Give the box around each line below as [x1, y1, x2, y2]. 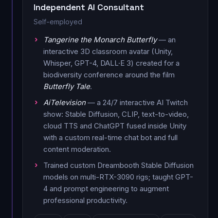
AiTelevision [43, 97, 86, 107]
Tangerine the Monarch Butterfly [43, 35, 157, 44]
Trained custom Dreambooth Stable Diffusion [43, 160, 194, 170]
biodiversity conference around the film [43, 70, 175, 79]
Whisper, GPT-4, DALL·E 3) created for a [43, 58, 180, 68]
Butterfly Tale [43, 81, 90, 91]
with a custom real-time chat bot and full [43, 132, 178, 142]
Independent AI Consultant [34, 1, 144, 13]
